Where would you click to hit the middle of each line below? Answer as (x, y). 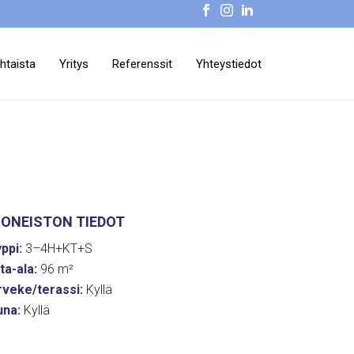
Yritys (74, 64)
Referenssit (142, 64)
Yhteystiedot (229, 64)
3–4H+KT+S (57, 249)
